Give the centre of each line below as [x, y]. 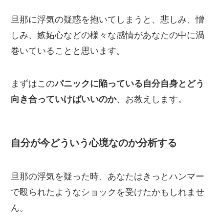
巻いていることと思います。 [68, 51]
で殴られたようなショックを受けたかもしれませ [108, 192]
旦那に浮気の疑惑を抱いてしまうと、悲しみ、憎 [108, 19]
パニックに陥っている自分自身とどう [130, 84]
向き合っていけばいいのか [64, 99]
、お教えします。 [152, 99]
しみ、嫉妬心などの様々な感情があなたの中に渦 [108, 35]
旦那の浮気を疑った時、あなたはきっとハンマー [108, 176]
